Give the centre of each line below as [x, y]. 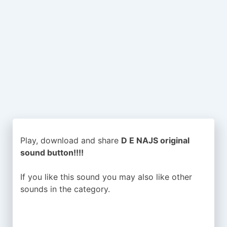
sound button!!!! [52, 153]
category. [92, 189]
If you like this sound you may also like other [106, 177]
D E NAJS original [155, 140]
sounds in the [47, 189]
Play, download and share [71, 140]
